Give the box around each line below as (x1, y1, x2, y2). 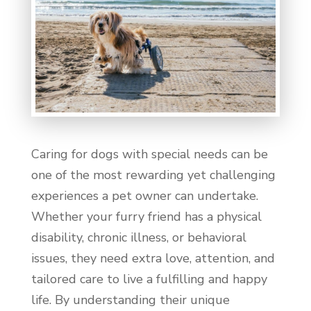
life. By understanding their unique (31, 291, 230, 308)
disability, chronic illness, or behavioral (31, 228, 246, 246)
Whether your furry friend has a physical (31, 208, 262, 225)
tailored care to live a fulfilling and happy (31, 270, 267, 287)
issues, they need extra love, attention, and (31, 249, 275, 267)
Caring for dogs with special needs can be (31, 145, 268, 162)
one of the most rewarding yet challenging (31, 166, 276, 183)
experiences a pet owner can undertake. (31, 187, 258, 204)
